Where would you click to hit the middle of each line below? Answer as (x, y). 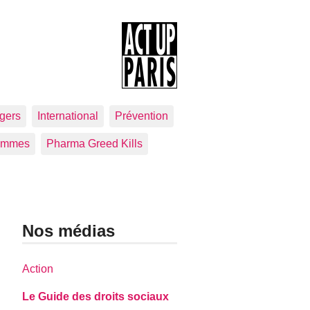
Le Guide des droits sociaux (96, 297)
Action (38, 269)
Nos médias (69, 231)
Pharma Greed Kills (94, 144)
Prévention (142, 116)
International (68, 116)
